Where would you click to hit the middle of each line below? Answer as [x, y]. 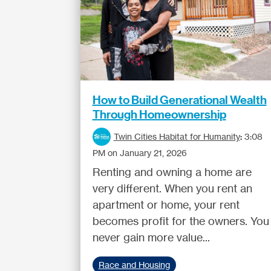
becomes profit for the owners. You [181, 221]
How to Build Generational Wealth [179, 100]
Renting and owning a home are [172, 172]
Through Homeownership [159, 114]
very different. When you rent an [172, 188]
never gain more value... [151, 237]
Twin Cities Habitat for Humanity [177, 136]
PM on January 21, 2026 [139, 153]
